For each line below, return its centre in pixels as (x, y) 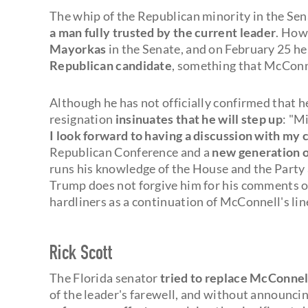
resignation (82, 119)
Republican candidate (111, 65)
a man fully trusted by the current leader (163, 32)
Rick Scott (81, 255)
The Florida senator (105, 277)
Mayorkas (78, 48)
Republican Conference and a (131, 152)
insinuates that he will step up (199, 119)
